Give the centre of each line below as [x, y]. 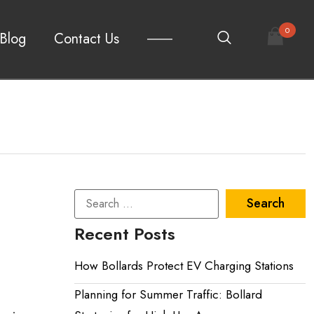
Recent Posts [125, 233]
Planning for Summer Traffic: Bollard [168, 294]
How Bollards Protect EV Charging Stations [184, 265]
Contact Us [86, 39]
